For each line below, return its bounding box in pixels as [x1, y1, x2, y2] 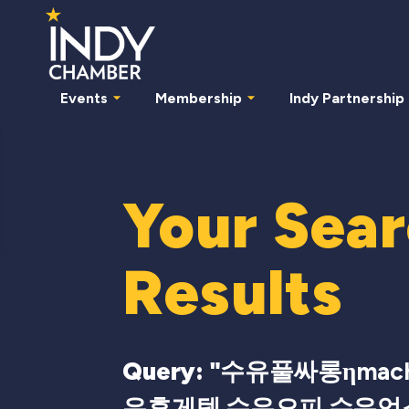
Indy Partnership [289, 89, 404, 107]
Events [60, 89, 108, 107]
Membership [155, 89, 242, 107]
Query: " [122, 355, 221, 386]
